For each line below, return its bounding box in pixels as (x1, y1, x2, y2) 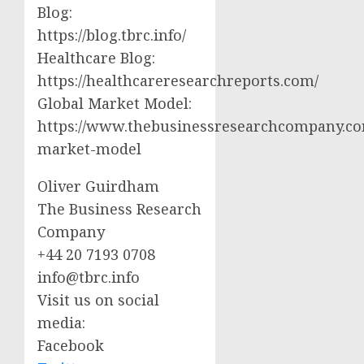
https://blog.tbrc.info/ (37, 24, 186, 45)
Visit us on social (37, 289, 159, 310)
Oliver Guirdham (37, 175, 159, 196)
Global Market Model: (37, 93, 192, 113)
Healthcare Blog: (37, 47, 155, 67)
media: (37, 312, 85, 332)
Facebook (37, 335, 104, 355)
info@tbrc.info (37, 266, 140, 287)
